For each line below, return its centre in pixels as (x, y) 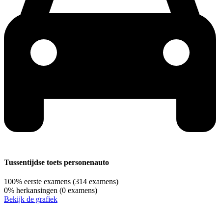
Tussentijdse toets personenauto (56, 162)
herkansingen (37, 190)
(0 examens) (78, 190)
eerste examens (47, 181)
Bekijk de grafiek (31, 199)
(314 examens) (96, 181)
